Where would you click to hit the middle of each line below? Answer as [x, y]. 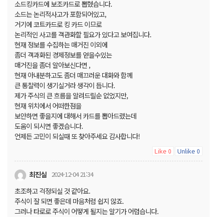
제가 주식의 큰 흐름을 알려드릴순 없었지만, [71, 96]
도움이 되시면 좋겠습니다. [49, 126]
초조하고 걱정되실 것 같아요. [52, 191]
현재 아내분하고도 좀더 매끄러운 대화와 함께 [73, 75]
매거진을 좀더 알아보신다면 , [52, 65]
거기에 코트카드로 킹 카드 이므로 [58, 24]
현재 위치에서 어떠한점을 [48, 106]
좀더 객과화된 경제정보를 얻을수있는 [63, 55]
